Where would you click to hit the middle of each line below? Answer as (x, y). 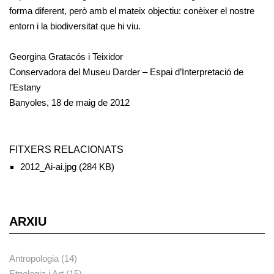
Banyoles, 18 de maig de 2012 (69, 102)
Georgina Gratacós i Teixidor (66, 56)
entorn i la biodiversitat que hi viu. (75, 26)
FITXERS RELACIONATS (66, 149)
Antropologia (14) (43, 259)
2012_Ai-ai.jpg (48, 166)
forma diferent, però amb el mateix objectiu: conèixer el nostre (132, 10)
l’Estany (25, 87)
